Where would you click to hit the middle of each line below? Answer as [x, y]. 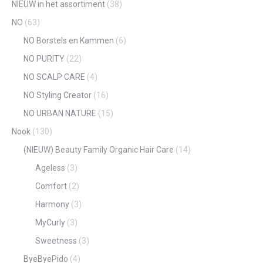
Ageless [50, 168]
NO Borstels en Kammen [69, 40]
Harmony [52, 204]
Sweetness [56, 240]
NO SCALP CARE [54, 77]
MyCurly [50, 222]
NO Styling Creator [58, 95]
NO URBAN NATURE [60, 113]
